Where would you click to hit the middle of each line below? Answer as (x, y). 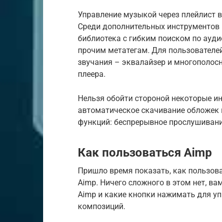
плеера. (92, 74)
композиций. (102, 206)
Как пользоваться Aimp (145, 153)
